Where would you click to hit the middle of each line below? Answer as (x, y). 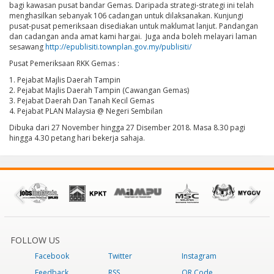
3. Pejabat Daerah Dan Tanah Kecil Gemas (82, 100)
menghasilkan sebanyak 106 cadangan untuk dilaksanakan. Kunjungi (126, 15)
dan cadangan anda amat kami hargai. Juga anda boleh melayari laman (133, 36)
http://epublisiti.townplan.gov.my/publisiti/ (119, 46)
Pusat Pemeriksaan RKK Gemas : (64, 63)
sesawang (27, 46)
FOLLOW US (35, 240)
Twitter (120, 256)
